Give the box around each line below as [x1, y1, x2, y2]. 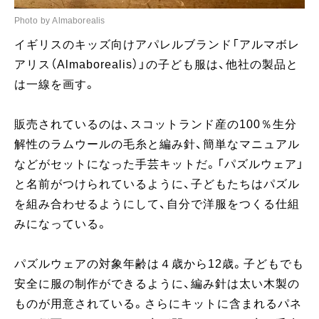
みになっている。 [14, 217, 108, 230]
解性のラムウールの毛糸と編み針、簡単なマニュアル [14, 137, 300, 150]
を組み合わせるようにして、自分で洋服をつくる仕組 [14, 197, 300, 210]
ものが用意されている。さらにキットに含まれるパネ [14, 297, 302, 310]
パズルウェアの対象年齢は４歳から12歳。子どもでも [14, 257, 304, 270]
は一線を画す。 [14, 78, 96, 90]
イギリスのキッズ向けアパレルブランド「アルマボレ [14, 38, 300, 51]
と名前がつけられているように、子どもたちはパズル [14, 177, 300, 190]
